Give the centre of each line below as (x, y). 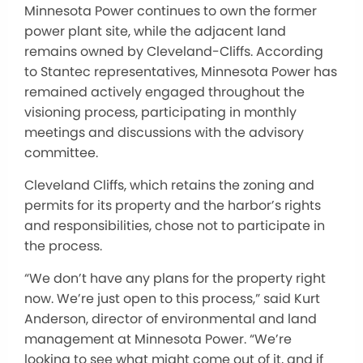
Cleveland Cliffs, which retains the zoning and (169, 185)
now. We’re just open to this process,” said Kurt (172, 298)
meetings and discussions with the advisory (164, 132)
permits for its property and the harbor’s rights (173, 205)
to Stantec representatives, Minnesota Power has (181, 71)
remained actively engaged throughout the (164, 92)
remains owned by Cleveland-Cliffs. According (174, 51)
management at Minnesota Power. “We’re (158, 339)
